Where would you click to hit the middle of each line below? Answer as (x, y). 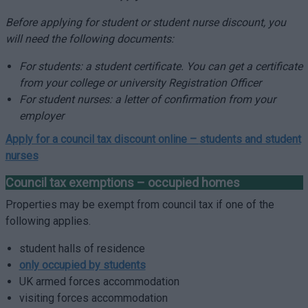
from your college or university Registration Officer (140, 83)
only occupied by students (82, 265)
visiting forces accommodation (93, 298)
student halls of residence (82, 249)
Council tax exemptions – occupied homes (122, 183)
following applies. (49, 221)
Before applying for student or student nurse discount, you (145, 22)
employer (41, 116)
